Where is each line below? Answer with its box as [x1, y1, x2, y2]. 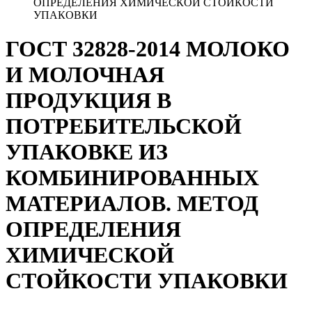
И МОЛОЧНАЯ [6, 62, 164, 88]
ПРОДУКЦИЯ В [6, 88, 171, 114]
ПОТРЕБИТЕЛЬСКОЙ [6, 114, 242, 139]
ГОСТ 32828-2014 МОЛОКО [6, 36, 290, 62]
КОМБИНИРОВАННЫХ [6, 165, 259, 191]
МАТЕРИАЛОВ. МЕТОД [6, 191, 258, 217]
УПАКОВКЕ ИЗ [6, 139, 168, 165]
